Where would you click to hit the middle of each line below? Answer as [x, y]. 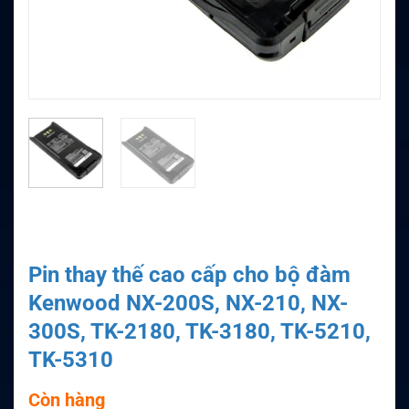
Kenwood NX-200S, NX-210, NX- [188, 303]
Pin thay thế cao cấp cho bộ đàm [189, 274]
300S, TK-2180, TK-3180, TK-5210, [199, 331]
